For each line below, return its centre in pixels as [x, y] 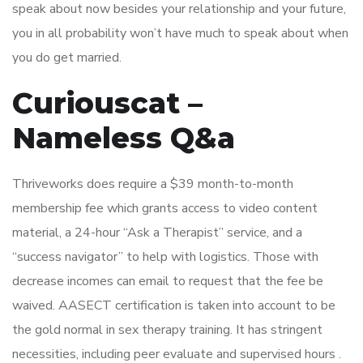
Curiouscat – [107, 103]
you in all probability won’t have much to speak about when [180, 34]
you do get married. [67, 58]
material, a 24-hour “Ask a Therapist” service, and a [157, 233]
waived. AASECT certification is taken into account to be [174, 306]
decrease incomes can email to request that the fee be [168, 282]
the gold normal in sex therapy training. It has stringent [167, 330]
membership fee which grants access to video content [165, 209]
